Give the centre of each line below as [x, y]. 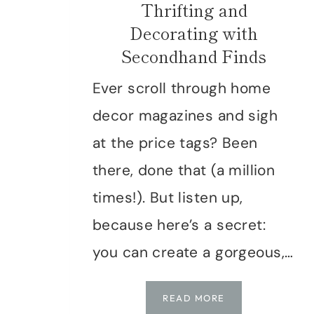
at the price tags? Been [175, 143]
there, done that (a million [184, 170]
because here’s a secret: [179, 225]
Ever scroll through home [182, 88]
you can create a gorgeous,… [193, 252]
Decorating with [194, 32]
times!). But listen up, [168, 197]
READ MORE [194, 298]
